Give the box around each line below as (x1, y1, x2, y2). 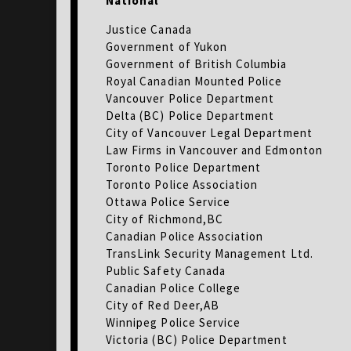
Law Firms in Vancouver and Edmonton (106, 142, 323, 157)
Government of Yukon (106, 38, 227, 54)
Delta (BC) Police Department (106, 107, 275, 123)
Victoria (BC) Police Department (106, 331, 288, 347)
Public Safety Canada (106, 262, 226, 278)
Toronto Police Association (106, 176, 259, 192)
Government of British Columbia (106, 56, 288, 71)
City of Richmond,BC (106, 211, 223, 226)
